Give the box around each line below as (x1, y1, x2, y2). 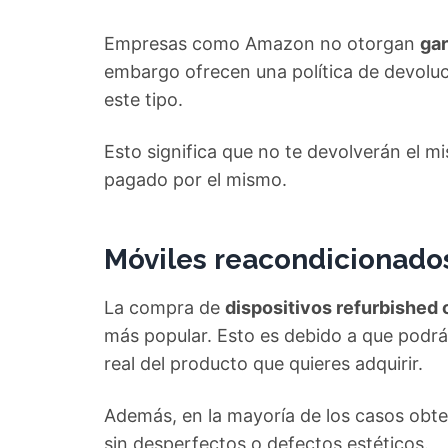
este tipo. (104, 89, 183, 110)
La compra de (104, 297, 225, 318)
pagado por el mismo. (104, 169, 287, 190)
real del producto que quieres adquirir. (104, 353, 423, 374)
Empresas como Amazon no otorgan (104, 33, 420, 54)
